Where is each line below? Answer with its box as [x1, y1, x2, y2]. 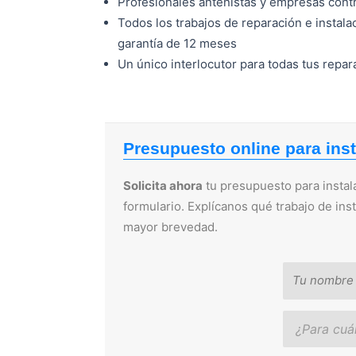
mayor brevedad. [122, 219, 218, 234]
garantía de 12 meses [117, 36, 237, 51]
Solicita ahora [122, 178, 203, 193]
